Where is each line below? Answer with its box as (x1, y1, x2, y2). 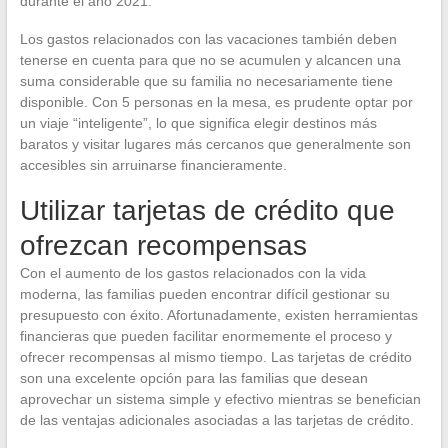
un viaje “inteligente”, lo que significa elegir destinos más (19, 115, 377, 131)
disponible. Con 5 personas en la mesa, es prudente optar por (19, 94, 413, 110)
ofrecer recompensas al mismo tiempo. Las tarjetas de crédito (19, 349, 412, 365)
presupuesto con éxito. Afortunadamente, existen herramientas (19, 307, 418, 323)
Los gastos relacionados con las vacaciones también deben (19, 31, 397, 47)
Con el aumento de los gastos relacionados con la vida (19, 265, 366, 281)
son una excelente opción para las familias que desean (19, 370, 368, 386)
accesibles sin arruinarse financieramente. (19, 157, 287, 173)
